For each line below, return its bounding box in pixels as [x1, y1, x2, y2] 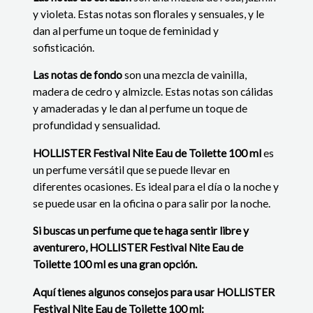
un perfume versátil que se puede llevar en [33, 163, 231, 176]
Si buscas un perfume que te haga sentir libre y [33, 224, 249, 238]
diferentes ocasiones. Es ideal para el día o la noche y [33, 180, 279, 193]
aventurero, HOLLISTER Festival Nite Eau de [33, 241, 244, 254]
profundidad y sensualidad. [33, 119, 161, 132]
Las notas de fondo [33, 68, 125, 82]
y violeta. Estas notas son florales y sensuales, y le [33, 7, 265, 20]
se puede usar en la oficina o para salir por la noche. [33, 196, 271, 210]
